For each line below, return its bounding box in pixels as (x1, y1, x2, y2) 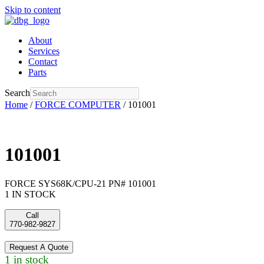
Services (28, 46, 60, 56)
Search (5, 88, 30, 98)
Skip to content (5, 5, 61, 15)
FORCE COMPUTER (35, 100, 121, 110)
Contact (28, 57, 57, 67)
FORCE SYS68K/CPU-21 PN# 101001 (5, 178, 156, 189)
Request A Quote (9, 242, 68, 252)
